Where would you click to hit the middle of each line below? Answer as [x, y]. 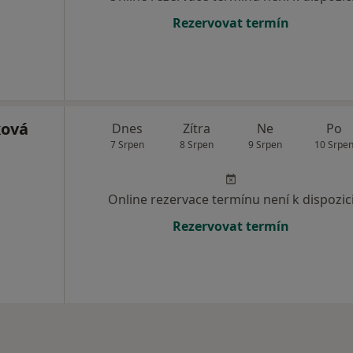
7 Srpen [128, 145]
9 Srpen [266, 145]
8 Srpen [196, 145]
